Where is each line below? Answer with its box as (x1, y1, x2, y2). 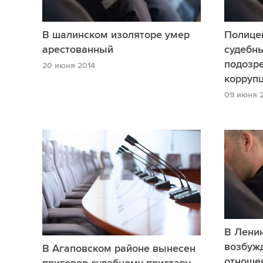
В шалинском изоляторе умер (42, 28, 190, 42)
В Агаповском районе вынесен (42, 242, 195, 255)
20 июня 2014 (42, 60, 95, 71)
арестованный (42, 43, 113, 56)
